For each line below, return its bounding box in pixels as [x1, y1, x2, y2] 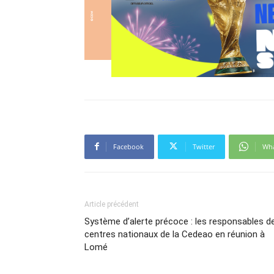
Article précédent [84, 199, 139, 209]
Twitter [193, 141, 215, 151]
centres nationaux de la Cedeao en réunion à [84, 228, 265, 240]
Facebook [113, 141, 144, 151]
